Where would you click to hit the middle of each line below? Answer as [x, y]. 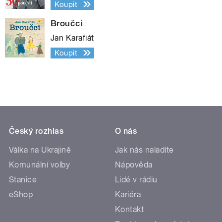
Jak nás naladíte [144, 150]
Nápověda [134, 165]
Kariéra [128, 194]
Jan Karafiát [72, 38]
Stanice [23, 179]
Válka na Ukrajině [40, 150]
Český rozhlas [36, 131]
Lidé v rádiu [136, 179]
